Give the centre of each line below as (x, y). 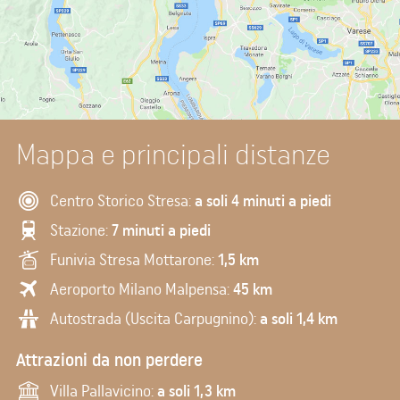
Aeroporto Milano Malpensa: (142, 288)
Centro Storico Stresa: (122, 200)
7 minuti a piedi (161, 229)
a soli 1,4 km (299, 318)
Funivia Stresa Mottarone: (134, 259)
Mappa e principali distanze (173, 154)
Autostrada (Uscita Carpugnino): (155, 318)
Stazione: (81, 229)
